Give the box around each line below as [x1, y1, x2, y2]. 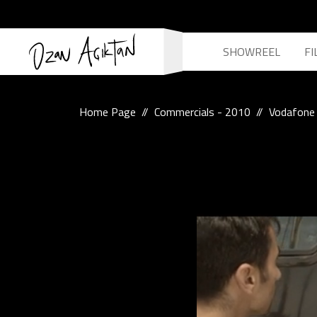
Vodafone [269, 103, 315, 120]
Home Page [79, 103, 136, 120]
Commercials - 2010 [154, 103, 250, 120]
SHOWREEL [223, 43, 280, 60]
